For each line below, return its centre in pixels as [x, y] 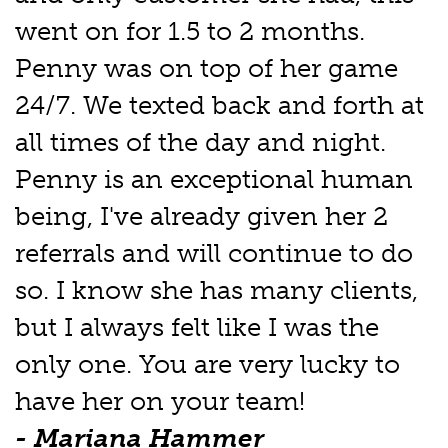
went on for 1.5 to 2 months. [190, 32]
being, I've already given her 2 [201, 217]
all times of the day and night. [200, 143]
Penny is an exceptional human [214, 180]
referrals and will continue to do [214, 254]
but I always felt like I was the [197, 328]
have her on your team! [160, 402]
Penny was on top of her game [206, 69]
